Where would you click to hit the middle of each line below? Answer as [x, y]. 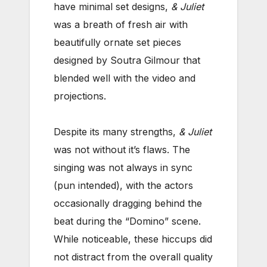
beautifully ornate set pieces [117, 42]
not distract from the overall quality [133, 257]
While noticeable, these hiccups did [133, 239]
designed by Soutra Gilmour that [127, 60]
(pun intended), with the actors [123, 185]
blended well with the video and [125, 78]
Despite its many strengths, [116, 131]
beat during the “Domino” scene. [127, 221]
